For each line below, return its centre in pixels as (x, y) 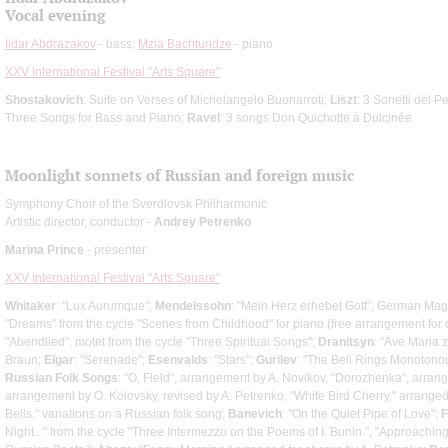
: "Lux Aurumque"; (105, 305)
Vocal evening (55, 15)
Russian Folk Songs (61, 377)
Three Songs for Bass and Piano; (96, 117)
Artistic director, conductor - (79, 221)
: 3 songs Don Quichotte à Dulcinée (316, 117)
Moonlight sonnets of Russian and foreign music (179, 175)
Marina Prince (44, 249)
